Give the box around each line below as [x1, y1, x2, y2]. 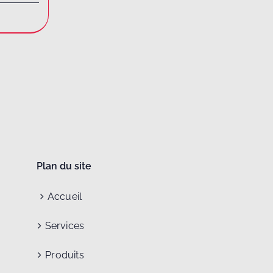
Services [44, 220, 85, 232]
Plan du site [37, 160, 91, 172]
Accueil [47, 191, 82, 203]
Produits [45, 249, 84, 261]
